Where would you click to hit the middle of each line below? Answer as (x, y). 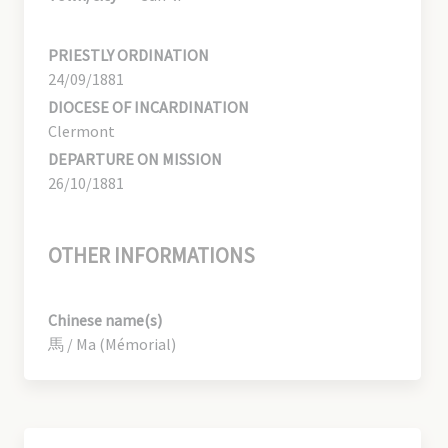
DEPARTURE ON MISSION (135, 158)
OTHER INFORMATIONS (151, 255)
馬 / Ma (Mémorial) (112, 343)
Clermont (81, 130)
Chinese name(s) (105, 319)
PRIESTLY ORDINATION (128, 54)
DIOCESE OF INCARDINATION (148, 106)
